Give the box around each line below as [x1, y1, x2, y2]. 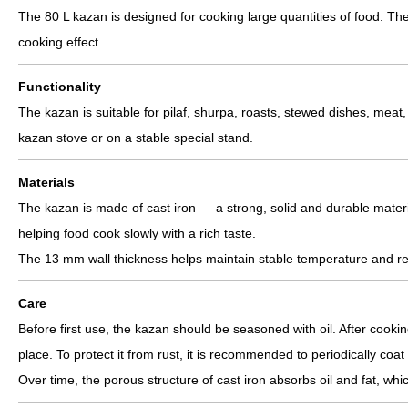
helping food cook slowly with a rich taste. [18, 226, 256, 240]
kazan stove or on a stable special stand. [18, 130, 253, 145]
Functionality [18, 79, 101, 94]
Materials [18, 175, 75, 189]
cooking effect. [18, 35, 102, 49]
